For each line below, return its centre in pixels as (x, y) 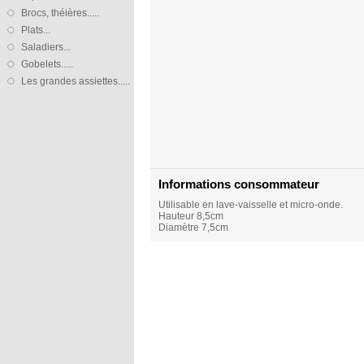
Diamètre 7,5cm (193, 227)
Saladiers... (46, 47)
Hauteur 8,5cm (191, 216)
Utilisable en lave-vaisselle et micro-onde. (251, 204)
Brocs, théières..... (60, 13)
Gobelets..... (47, 64)
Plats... (36, 30)
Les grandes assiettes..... (76, 81)
